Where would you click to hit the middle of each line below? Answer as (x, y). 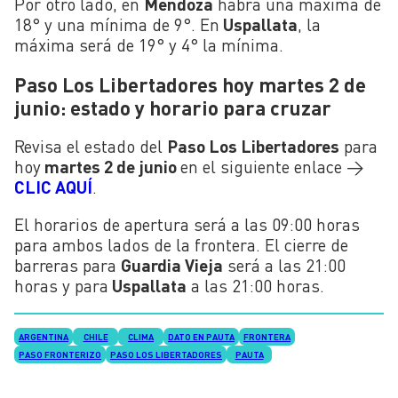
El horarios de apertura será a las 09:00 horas (187, 224)
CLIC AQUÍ (53, 187)
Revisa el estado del (91, 146)
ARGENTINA (44, 337)
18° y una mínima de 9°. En (117, 25)
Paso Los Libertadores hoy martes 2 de (190, 84)
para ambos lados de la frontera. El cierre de (181, 244)
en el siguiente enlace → (272, 166)
